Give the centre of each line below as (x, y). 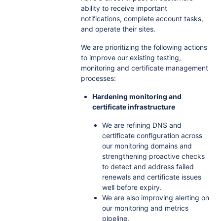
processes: (98, 78)
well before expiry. (132, 187)
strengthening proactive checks (153, 156)
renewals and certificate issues (151, 177)
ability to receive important (124, 8)
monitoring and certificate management (144, 68)
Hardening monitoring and (137, 96)
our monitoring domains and (147, 146)
